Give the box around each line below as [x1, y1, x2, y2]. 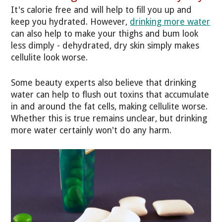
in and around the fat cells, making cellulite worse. [11, 101, 208, 111]
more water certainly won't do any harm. [11, 125, 172, 135]
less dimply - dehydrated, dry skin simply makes [11, 41, 200, 51]
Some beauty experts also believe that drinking [11, 77, 197, 88]
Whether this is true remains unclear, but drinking [11, 113, 208, 123]
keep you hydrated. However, [11, 17, 130, 27]
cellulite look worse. [11, 53, 88, 63]
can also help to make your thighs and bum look [11, 29, 199, 39]
